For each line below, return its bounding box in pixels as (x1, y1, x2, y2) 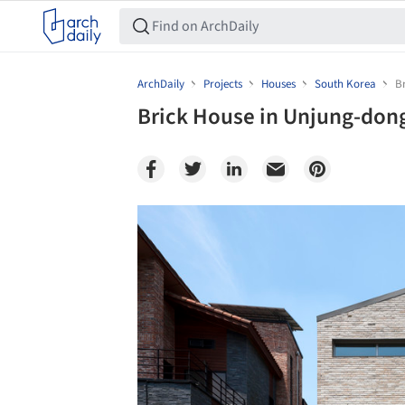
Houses (261, 76, 296, 92)
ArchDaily (137, 76, 184, 92)
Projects (203, 76, 242, 92)
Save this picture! (70, 213, 166, 232)
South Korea (315, 76, 376, 92)
